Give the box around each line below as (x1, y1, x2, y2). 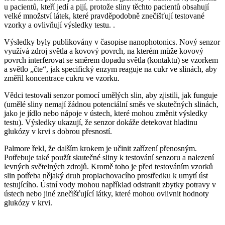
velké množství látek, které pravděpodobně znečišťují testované (4, 11, 204, 20)
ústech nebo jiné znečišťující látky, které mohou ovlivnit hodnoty (4, 189, 209, 198)
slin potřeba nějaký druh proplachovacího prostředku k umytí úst (4, 171, 208, 180)
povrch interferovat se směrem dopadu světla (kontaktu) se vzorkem (4, 55, 218, 64)
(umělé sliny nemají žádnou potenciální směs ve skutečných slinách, (4, 99, 218, 108)
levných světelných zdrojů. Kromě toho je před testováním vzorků (4, 162, 213, 171)
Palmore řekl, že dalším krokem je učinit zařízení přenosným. (4, 144, 197, 153)
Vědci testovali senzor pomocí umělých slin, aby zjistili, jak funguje (4, 90, 217, 99)
